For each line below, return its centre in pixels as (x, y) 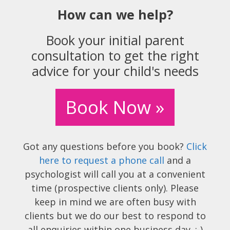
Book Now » (115, 107)
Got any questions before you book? (105, 147)
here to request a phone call (102, 160)
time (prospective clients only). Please (115, 188)
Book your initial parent (115, 40)
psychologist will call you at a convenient (115, 174)
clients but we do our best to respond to (115, 216)
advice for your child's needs (115, 71)
